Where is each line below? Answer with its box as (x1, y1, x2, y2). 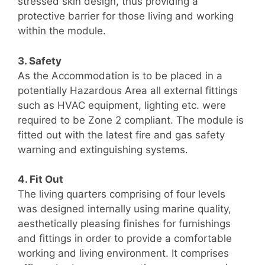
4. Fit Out (18, 173, 63, 186)
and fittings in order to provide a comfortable (18, 232, 232, 245)
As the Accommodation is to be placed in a (18, 69, 222, 82)
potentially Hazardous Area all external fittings (18, 84, 238, 96)
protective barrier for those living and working (18, 10, 234, 22)
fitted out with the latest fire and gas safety (18, 128, 225, 141)
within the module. (18, 25, 106, 37)
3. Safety (18, 54, 62, 67)
